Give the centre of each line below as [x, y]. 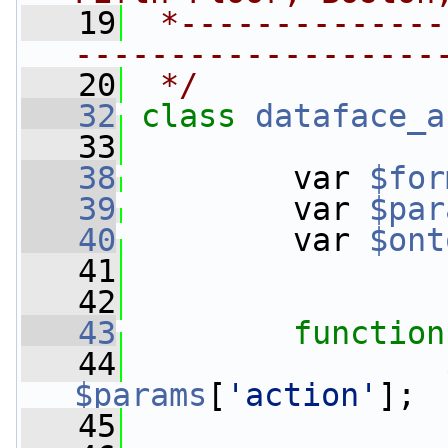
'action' [302, 395]
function [369, 333]
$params [140, 395]
